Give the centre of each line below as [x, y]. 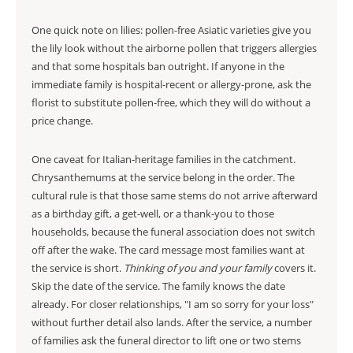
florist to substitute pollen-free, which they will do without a [171, 102]
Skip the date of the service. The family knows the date [158, 286]
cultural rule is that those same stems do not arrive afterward [175, 195]
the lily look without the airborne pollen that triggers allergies [174, 48]
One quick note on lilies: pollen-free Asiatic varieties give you [171, 30]
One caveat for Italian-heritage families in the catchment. [163, 159]
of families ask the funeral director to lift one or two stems [166, 340]
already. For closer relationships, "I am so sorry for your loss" [173, 304]
